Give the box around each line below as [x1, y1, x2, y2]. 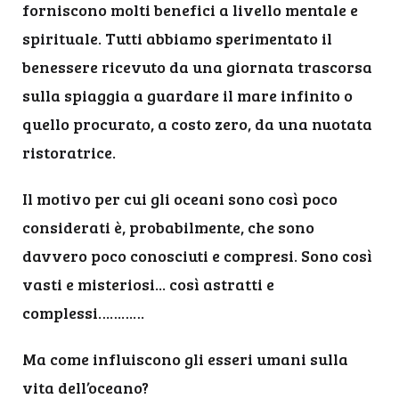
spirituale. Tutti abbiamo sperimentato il [22, 28, 332, 49]
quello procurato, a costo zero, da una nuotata [22, 113, 372, 134]
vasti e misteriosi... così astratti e [22, 273, 274, 295]
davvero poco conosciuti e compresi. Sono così [22, 245, 372, 266]
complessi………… [22, 302, 144, 323]
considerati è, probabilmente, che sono [22, 216, 314, 238]
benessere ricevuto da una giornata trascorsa [22, 56, 372, 77]
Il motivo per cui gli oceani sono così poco [22, 188, 338, 209]
